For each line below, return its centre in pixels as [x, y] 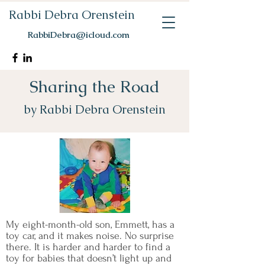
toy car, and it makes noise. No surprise [90, 236]
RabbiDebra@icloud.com [78, 35]
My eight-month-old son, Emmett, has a [90, 224]
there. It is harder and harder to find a [88, 247]
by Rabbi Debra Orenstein [95, 109]
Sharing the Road [95, 86]
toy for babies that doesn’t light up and [89, 258]
